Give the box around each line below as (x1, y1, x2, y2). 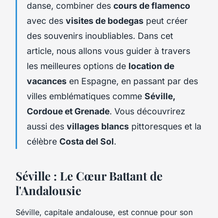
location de (128, 60, 174, 71)
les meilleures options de (27, 60, 128, 71)
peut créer (144, 15, 188, 26)
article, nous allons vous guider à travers (27, 45, 190, 56)
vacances (27, 75, 67, 86)
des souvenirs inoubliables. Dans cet (27, 30, 173, 41)
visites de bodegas (66, 15, 144, 26)
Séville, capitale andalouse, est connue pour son (16, 207, 193, 217)
